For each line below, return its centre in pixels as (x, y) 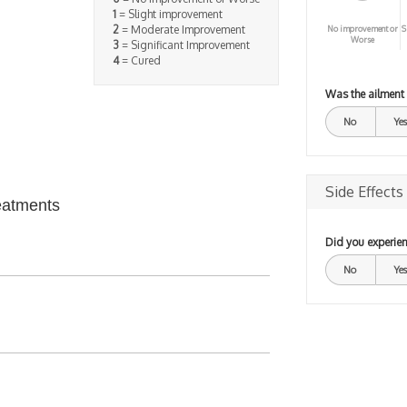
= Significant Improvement (184, 45)
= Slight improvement (169, 14)
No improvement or (362, 28)
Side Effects (364, 191)
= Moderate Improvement (182, 29)
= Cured (139, 60)
